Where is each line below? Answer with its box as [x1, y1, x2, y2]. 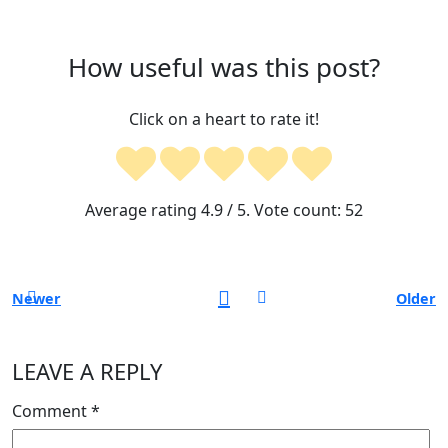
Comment [12, 399, 91, 422]
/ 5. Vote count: [223, 199, 345, 222]
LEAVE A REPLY [12, 356, 162, 387]
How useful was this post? [68, 49, 380, 85]
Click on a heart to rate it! [129, 108, 319, 131]
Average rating [85, 199, 201, 222]
